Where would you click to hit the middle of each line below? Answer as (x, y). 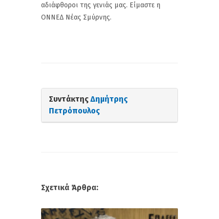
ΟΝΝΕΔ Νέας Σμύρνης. (76, 17)
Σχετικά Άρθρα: (70, 187)
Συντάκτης (70, 99)
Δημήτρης (109, 99)
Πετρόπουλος (74, 110)
